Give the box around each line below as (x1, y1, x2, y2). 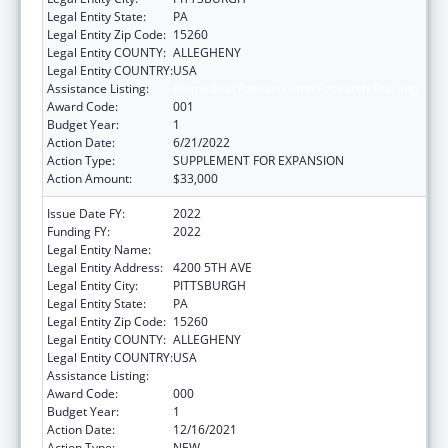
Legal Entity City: (47, 276, 138, 294)
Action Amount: (47, 169, 132, 187)
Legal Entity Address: (47, 258, 163, 276)
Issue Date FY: (47, 204, 125, 222)
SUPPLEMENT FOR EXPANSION (173, 151, 344, 169)
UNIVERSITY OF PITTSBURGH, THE (173, 240, 362, 258)
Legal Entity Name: (47, 240, 151, 258)
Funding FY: (47, 222, 110, 240)
